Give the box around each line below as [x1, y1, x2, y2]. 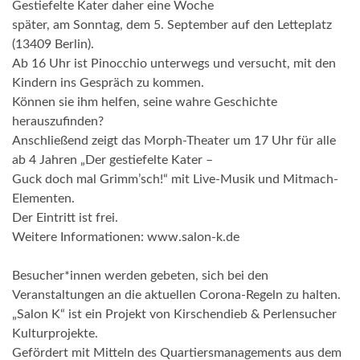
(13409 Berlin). [12, 37, 94, 51]
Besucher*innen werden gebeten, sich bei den [12, 268, 268, 282]
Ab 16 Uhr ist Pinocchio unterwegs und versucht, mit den [12, 56, 336, 70]
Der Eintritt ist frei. [12, 211, 118, 224]
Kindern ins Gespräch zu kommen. [12, 76, 204, 89]
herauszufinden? [12, 114, 104, 128]
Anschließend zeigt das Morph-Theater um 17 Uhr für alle [12, 133, 336, 147]
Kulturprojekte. [12, 326, 98, 340]
